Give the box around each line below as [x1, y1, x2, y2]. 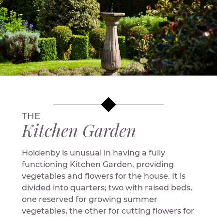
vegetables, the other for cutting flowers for [21, 206, 194, 216]
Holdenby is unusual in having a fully [21, 148, 165, 157]
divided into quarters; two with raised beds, [21, 183, 192, 192]
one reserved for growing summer [21, 194, 157, 204]
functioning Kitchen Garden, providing [21, 159, 174, 169]
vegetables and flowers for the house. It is [21, 171, 186, 181]
